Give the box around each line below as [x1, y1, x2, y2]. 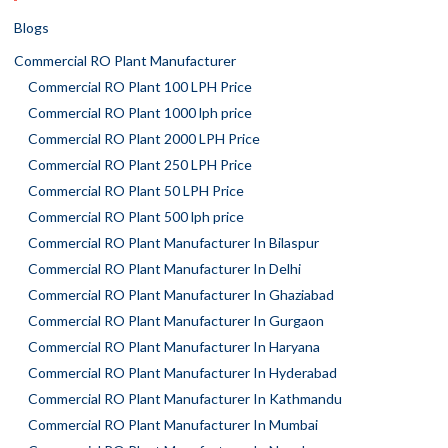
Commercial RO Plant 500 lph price [28, 207, 244, 225]
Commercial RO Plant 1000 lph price [28, 103, 252, 121]
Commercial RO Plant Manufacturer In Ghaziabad [28, 285, 334, 303]
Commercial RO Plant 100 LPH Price [28, 77, 252, 95]
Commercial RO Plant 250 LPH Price [28, 155, 252, 173]
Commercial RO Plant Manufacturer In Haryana [28, 337, 320, 355]
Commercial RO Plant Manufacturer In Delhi [28, 259, 301, 277]
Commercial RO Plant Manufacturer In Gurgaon [28, 311, 324, 329]
